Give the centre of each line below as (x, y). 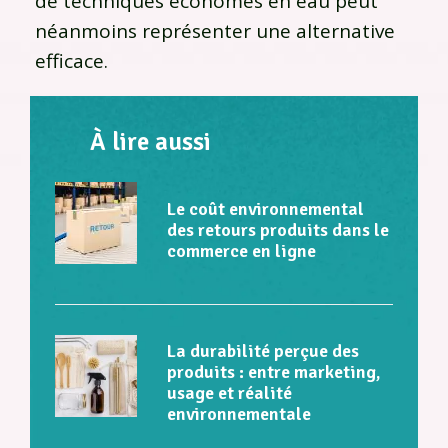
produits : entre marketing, (273, 372)
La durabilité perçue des (263, 351)
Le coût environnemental (265, 208)
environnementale (239, 414)
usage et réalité (229, 393)
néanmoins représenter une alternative (215, 30)
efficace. (71, 60)
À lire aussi (150, 141)
